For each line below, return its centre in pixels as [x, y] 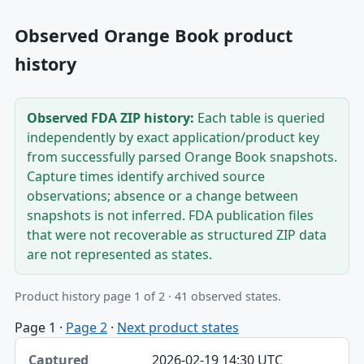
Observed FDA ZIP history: [110, 118]
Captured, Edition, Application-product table [149, 346]
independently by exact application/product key [173, 138]
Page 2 [86, 327]
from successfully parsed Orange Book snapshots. [182, 157]
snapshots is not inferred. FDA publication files [170, 216]
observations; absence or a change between [162, 196]
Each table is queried [259, 118]
